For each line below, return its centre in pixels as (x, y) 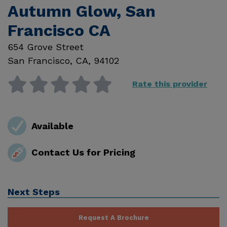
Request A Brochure (113, 217)
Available (52, 126)
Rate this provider (170, 84)
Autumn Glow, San (82, 11)
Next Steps (34, 192)
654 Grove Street (46, 47)
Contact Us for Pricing (83, 153)
